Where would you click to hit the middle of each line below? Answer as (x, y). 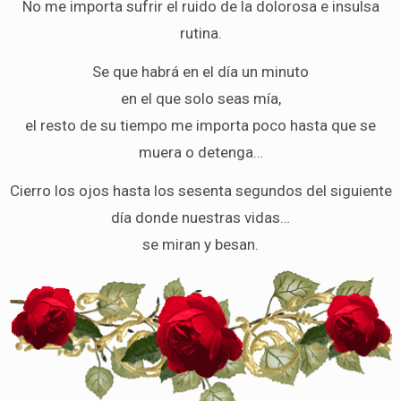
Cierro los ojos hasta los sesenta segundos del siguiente (200, 190)
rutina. (200, 33)
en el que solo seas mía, (200, 98)
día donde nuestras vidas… (200, 217)
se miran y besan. (200, 244)
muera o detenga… (200, 152)
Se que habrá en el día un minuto (200, 71)
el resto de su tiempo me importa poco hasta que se (200, 125)
